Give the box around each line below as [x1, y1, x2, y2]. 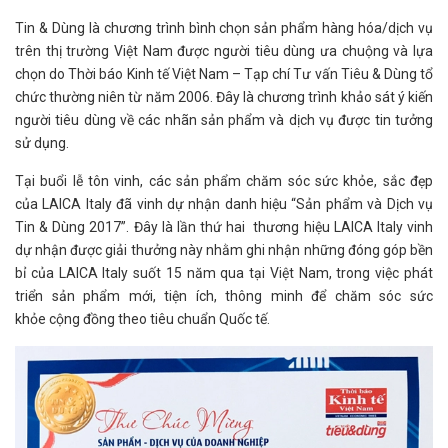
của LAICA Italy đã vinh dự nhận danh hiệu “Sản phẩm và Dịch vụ [15, 196, 433, 213]
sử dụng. [15, 135, 69, 152]
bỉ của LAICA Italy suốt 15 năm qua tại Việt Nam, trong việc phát [15, 265, 433, 282]
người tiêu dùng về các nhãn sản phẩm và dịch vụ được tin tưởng [15, 112, 433, 129]
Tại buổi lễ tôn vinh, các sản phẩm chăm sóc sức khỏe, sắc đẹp [15, 173, 433, 190]
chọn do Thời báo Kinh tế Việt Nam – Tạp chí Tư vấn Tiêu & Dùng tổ [15, 66, 433, 83]
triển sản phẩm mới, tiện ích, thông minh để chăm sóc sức [15, 288, 433, 305]
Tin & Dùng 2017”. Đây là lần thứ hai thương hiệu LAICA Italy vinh [15, 219, 433, 236]
